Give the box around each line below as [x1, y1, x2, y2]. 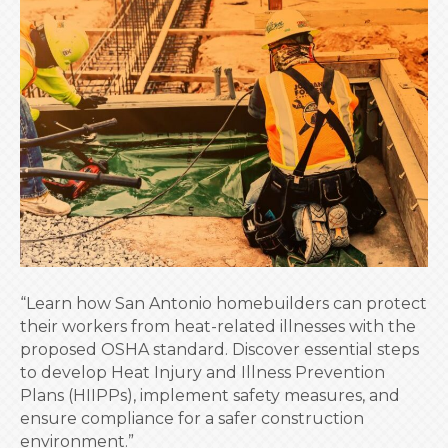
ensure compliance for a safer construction [20, 408, 364, 428]
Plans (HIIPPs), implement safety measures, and [20, 385, 400, 405]
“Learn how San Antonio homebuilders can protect [20, 293, 427, 313]
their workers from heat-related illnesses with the [20, 316, 416, 336]
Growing [197, 37, 266, 57]
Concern [197, 60, 266, 80]
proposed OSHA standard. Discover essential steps [20, 339, 419, 359]
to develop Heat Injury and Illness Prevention [20, 362, 385, 382]
